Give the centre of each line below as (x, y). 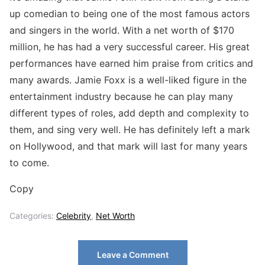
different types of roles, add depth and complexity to (129, 113)
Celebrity (74, 215)
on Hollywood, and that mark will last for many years (128, 146)
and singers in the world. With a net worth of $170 (122, 30)
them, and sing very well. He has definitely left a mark (130, 129)
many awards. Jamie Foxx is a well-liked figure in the (128, 80)
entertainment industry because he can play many (121, 96)
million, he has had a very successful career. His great (130, 46)
